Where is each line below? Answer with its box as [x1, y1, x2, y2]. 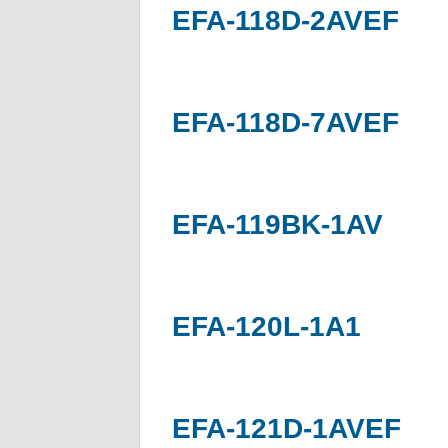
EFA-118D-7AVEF [172, 106, 399, 138]
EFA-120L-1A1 [172, 310, 361, 342]
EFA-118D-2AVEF [172, 4, 399, 36]
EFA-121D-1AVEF [172, 412, 401, 444]
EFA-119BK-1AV [172, 208, 383, 240]
